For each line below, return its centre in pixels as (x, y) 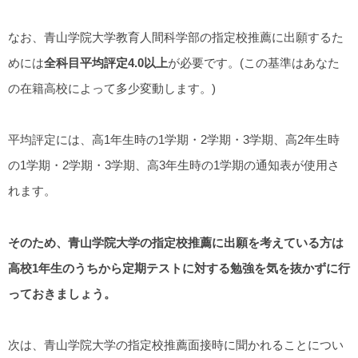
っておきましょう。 (62, 293)
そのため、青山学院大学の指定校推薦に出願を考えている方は (176, 242)
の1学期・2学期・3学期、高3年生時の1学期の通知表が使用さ (174, 165)
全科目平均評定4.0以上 (106, 63)
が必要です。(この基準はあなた (254, 63)
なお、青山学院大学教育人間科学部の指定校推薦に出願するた (176, 38)
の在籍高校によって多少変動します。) (112, 89)
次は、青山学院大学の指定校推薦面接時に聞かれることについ (176, 344)
